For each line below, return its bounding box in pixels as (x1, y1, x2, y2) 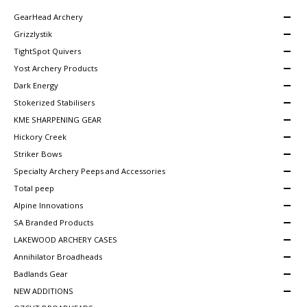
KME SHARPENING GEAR (14, 114, 101, 125)
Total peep (14, 183, 54, 194)
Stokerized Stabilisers (14, 97, 95, 108)
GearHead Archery (14, 12, 83, 23)
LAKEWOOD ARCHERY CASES (14, 234, 117, 245)
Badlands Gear (14, 269, 68, 280)
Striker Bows (14, 149, 62, 160)
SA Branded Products (14, 217, 93, 228)
